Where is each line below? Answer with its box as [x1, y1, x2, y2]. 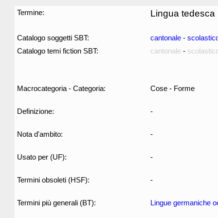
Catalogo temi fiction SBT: [17, 47, 98, 55]
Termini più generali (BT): [17, 199, 96, 207]
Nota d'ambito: [17, 130, 63, 138]
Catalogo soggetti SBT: [17, 34, 89, 42]
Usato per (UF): [17, 153, 67, 161]
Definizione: [17, 107, 54, 115]
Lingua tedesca [150, 8, 215, 18]
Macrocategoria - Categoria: [17, 84, 106, 92]
